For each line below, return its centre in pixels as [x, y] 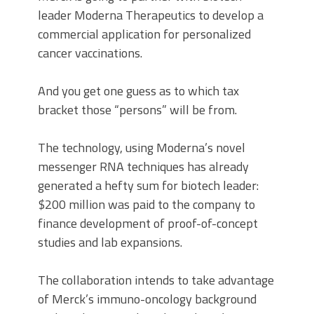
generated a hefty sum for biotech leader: [148, 185]
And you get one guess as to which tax [138, 91]
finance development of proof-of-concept [148, 223]
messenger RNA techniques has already [143, 166]
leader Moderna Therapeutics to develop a [151, 15]
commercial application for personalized [144, 34]
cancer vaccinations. [90, 53]
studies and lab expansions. [110, 242]
